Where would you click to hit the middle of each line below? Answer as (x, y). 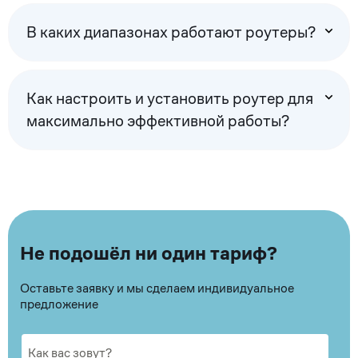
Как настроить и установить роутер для (169, 98)
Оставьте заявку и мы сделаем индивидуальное (157, 288)
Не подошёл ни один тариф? (149, 254)
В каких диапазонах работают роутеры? (171, 32)
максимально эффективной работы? (157, 121)
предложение (59, 304)
